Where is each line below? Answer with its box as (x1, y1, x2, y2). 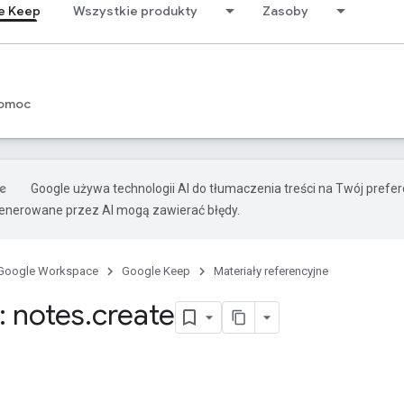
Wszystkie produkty (73, 3, 197, 19)
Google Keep (122, 264, 190, 278)
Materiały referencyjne (214, 264, 328, 278)
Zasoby (262, 3, 308, 19)
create (92, 297, 175, 333)
